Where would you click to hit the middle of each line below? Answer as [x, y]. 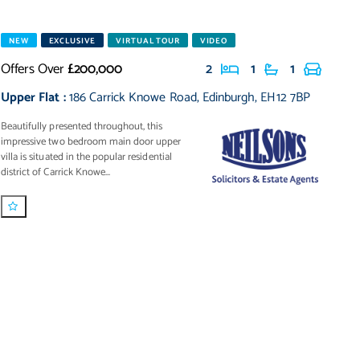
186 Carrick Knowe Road [133, 98]
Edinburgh [229, 98]
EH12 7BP [285, 98]
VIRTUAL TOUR [148, 41]
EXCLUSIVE [72, 41]
